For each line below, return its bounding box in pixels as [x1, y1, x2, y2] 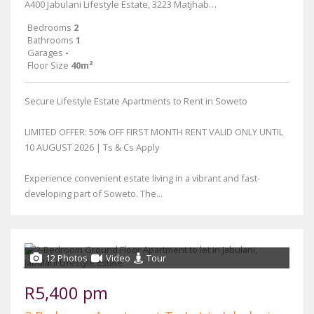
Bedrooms [27, 21, 71, 34]
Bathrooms [27, 34, 74, 46]
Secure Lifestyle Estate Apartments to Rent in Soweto [25, 95, 247, 107]
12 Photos [46, 252, 88, 264]
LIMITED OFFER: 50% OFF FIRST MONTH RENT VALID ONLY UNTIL [25, 125, 283, 138]
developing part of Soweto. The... [25, 187, 163, 200]
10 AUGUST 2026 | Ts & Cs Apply [25, 141, 159, 153]
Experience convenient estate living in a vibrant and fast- [25, 172, 260, 184]
